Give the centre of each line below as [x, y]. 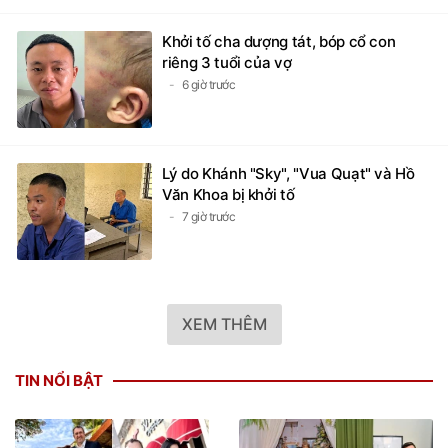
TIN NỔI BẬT [59, 380]
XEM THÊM [224, 323]
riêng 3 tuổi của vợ [227, 62]
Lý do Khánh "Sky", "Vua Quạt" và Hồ [288, 173]
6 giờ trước [208, 84]
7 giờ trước [208, 216]
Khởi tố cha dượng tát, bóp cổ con [279, 41]
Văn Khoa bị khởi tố [228, 194]
